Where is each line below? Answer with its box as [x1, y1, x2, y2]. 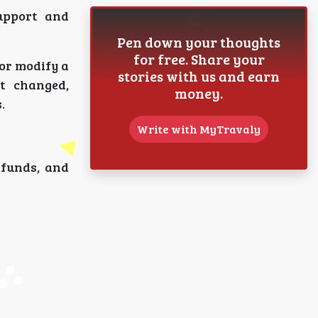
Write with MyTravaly [137, 121, 261, 136]
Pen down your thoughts [117, 32, 280, 52]
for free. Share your [133, 49, 265, 69]
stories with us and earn [118, 66, 280, 86]
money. [175, 83, 223, 103]
